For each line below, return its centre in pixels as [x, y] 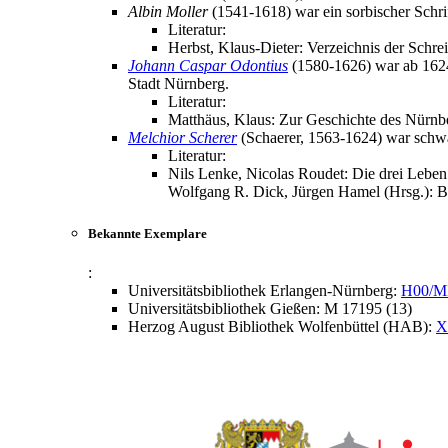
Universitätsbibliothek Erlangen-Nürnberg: [264, 290]
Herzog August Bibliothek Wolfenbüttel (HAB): [282, 326]
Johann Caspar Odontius [208, 66]
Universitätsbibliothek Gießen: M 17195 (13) [270, 308]
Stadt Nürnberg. [178, 84]
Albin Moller [168, 12]
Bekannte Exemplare [147, 233]
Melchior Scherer [182, 138]
